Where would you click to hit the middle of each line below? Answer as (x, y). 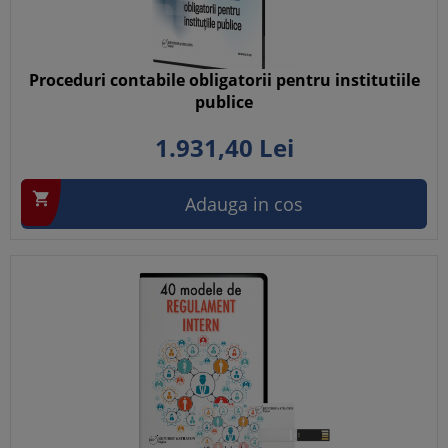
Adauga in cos (244, 204)
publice (224, 102)
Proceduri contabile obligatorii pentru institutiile (224, 80)
